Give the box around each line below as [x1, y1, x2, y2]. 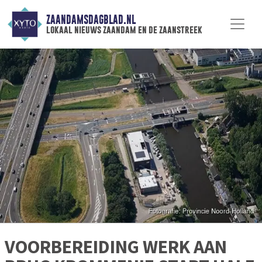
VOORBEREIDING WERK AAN [5, 235, 227, 259]
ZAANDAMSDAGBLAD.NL [46, 13, 136, 26]
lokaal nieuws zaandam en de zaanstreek [46, 24, 202, 36]
